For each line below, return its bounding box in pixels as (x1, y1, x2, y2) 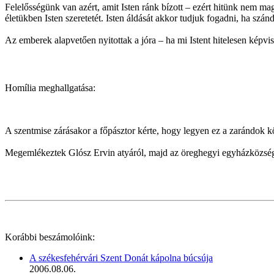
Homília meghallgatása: (5, 82, 100, 93)
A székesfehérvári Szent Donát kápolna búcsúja (29, 252, 213, 263)
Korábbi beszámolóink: (5, 231, 95, 242)
